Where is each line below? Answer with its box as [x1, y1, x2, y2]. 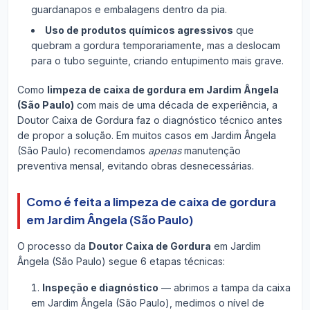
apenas [147, 144, 181, 156]
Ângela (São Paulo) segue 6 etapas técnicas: [17, 255, 225, 267]
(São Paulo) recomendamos [17, 144, 148, 156]
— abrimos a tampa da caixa [158, 281, 291, 293]
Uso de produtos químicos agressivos [44, 24, 233, 36]
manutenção [181, 144, 241, 156]
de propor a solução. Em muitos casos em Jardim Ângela [17, 129, 276, 141]
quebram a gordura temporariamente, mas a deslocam [30, 39, 280, 51]
